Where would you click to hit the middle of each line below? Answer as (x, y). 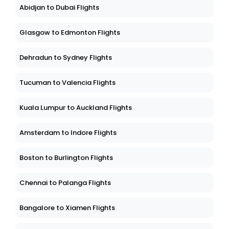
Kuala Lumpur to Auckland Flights (76, 108)
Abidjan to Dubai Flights (59, 8)
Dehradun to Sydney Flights (66, 58)
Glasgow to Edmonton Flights (70, 33)
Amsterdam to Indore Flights (68, 133)
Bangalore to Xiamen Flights (67, 208)
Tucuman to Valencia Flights (67, 83)
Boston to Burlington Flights (66, 158)
